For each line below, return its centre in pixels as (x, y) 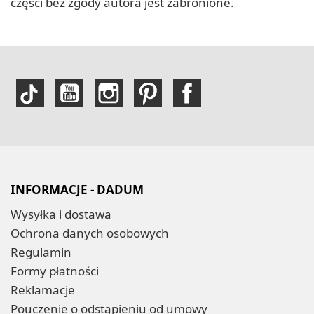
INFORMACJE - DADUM (77, 189)
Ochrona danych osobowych (90, 233)
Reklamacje (43, 289)
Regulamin (41, 252)
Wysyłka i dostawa (61, 214)
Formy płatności (55, 271)
